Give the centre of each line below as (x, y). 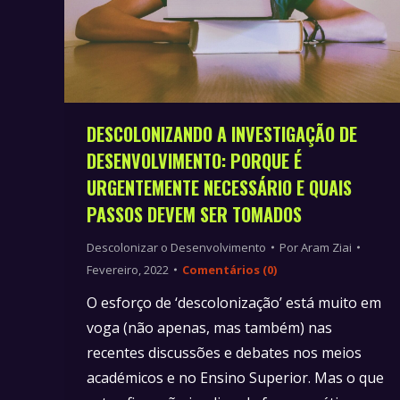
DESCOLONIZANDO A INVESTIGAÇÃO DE (222, 133)
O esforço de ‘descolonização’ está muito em (234, 302)
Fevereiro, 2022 (128, 269)
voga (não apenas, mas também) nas (209, 327)
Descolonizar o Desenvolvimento (176, 247)
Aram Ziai (326, 247)
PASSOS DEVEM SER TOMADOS (194, 214)
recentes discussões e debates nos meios (224, 352)
